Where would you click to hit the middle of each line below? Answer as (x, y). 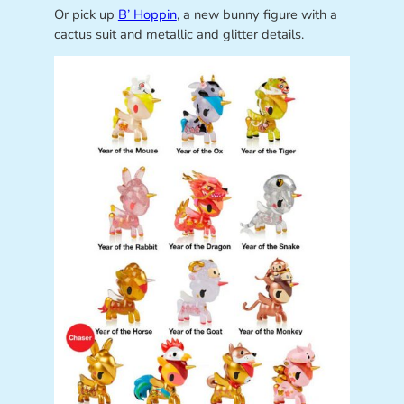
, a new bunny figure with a (257, 14)
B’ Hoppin (147, 14)
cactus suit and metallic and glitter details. (179, 34)
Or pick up (86, 14)
